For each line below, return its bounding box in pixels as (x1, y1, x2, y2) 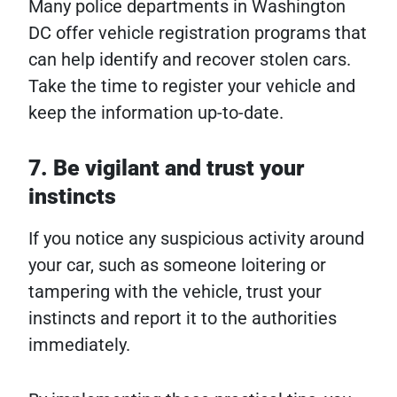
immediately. (28, 334, 130, 356)
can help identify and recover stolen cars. (28, 49, 351, 71)
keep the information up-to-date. (28, 102, 284, 124)
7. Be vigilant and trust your (28, 155, 304, 182)
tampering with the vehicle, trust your (28, 281, 322, 303)
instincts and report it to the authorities (28, 307, 337, 330)
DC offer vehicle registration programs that (28, 22, 367, 44)
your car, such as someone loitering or (28, 254, 326, 276)
